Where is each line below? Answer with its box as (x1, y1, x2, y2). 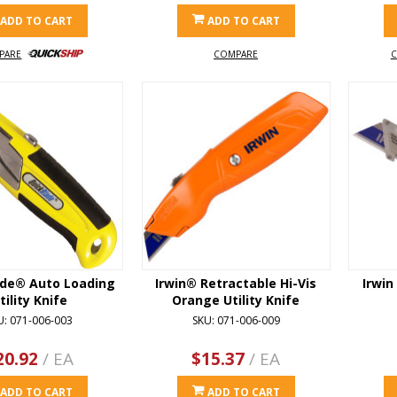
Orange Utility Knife (172, 292, 300, 309)
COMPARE (214, 48, 259, 61)
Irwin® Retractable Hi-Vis (155, 275, 317, 292)
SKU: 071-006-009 (191, 313, 280, 329)
